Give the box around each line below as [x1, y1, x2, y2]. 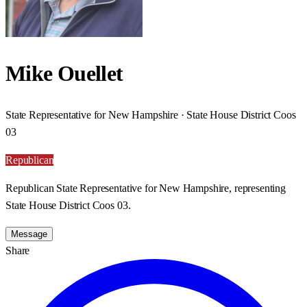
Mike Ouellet [5, 61, 123, 86]
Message [11, 228, 47, 239]
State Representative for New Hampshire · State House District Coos [5, 108, 296, 121]
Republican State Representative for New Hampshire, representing [5, 182, 286, 194]
